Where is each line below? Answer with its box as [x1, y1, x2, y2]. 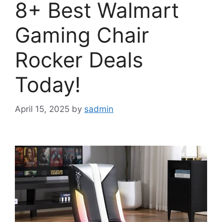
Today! [15, 72, 81, 98]
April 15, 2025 [15, 104, 69, 114]
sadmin [84, 104, 113, 114]
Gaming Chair [15, 22, 149, 48]
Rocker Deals [15, 47, 143, 73]
